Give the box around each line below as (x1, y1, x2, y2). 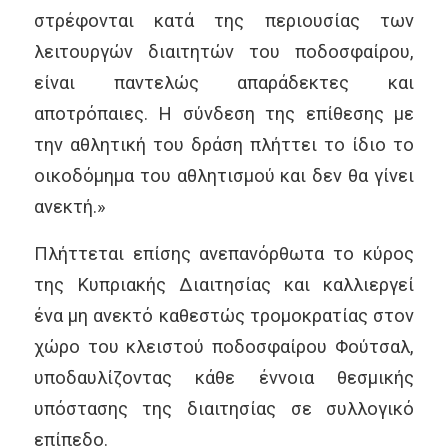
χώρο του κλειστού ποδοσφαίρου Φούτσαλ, (33, 335, 415, 357)
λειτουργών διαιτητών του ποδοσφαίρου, (33, 41, 415, 63)
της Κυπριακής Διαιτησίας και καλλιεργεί (33, 273, 415, 295)
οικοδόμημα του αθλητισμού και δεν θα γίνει (33, 165, 415, 187)
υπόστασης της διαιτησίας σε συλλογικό (33, 397, 415, 419)
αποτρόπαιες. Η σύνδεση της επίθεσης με (33, 103, 415, 125)
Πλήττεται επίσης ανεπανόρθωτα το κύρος (33, 242, 415, 264)
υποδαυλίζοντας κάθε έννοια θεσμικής (33, 366, 415, 388)
